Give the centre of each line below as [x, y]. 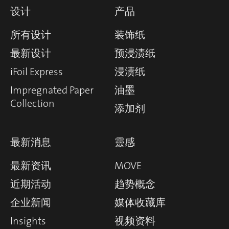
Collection [32, 103]
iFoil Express [37, 71]
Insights [28, 221]
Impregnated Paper [52, 90]
